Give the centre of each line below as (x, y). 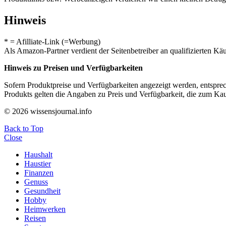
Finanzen (39, 173)
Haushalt (38, 154)
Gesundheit (42, 191)
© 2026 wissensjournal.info (48, 111)
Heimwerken (45, 209)
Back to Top (24, 128)
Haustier (38, 163)
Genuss (36, 182)
